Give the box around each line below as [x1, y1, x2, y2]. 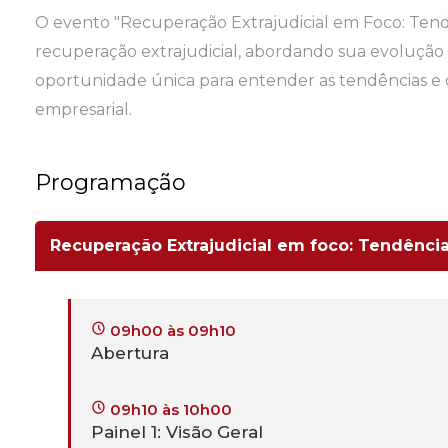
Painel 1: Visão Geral [91, 422, 263, 443]
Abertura [91, 343, 169, 364]
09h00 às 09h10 [106, 321, 236, 341]
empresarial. [35, 100, 132, 120]
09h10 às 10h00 [106, 400, 232, 420]
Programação [35, 169, 186, 197]
